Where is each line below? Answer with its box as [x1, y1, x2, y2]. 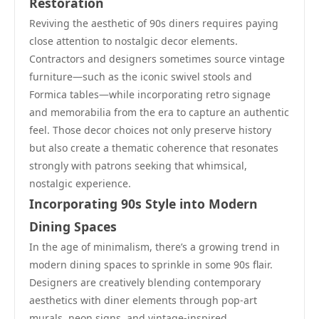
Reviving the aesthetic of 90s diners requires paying [29, 16, 278, 30]
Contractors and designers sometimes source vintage [29, 52, 285, 66]
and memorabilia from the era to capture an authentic [29, 105, 289, 119]
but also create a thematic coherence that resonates [29, 141, 278, 155]
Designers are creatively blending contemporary [29, 276, 261, 289]
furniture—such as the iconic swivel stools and [29, 70, 252, 83]
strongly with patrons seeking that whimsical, [29, 159, 247, 172]
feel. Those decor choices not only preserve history [29, 123, 271, 137]
